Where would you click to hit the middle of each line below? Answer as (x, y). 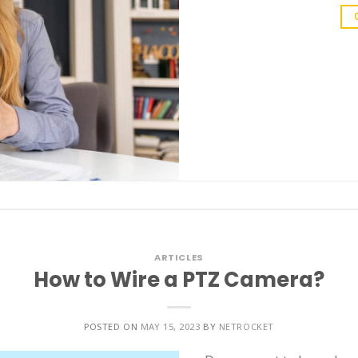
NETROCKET (246, 326)
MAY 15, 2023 (170, 326)
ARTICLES (179, 257)
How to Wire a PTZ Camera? (179, 279)
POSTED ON (112, 326)
